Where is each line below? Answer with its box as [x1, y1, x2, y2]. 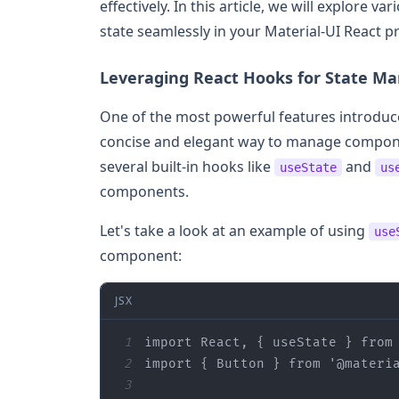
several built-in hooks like [100, 156, 274, 176]
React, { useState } [192, 334, 361, 350]
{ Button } [192, 355, 289, 371]
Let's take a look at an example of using [100, 220, 369, 240]
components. [100, 181, 189, 201]
